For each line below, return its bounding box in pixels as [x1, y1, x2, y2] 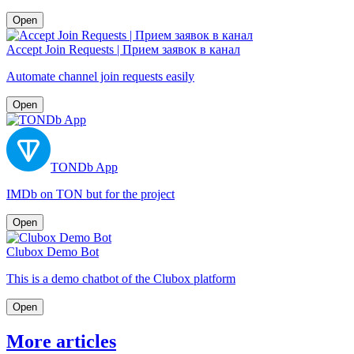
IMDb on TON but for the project [6, 186, 175, 201]
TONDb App [51, 160, 118, 174]
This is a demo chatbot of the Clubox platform [6, 271, 235, 285]
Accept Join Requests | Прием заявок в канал [6, 42, 240, 56]
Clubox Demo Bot [6, 244, 99, 258]
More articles [6, 330, 116, 352]
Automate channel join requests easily [6, 69, 194, 83]
